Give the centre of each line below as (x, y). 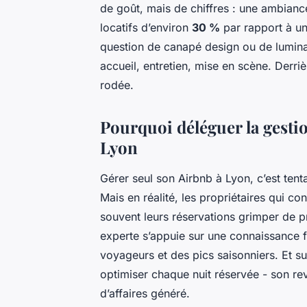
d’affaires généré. (145, 294)
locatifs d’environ (146, 28)
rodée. (117, 85)
